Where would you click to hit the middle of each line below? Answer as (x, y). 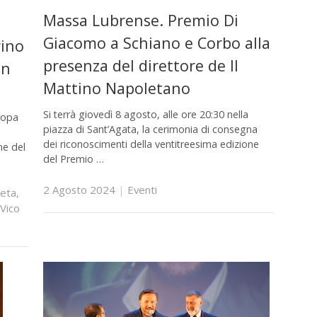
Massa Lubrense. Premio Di (140, 20)
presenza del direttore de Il (140, 65)
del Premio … (73, 159)
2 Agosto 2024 (79, 189)
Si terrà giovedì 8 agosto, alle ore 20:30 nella (145, 115)
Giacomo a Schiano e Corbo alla (156, 42)
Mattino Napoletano (116, 88)
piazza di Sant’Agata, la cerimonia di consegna (150, 129)
